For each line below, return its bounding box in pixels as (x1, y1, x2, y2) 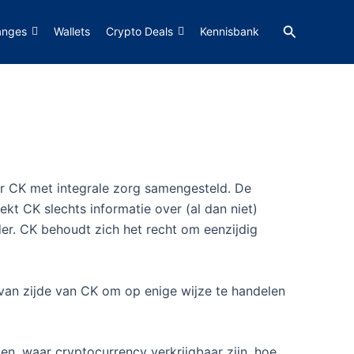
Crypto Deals (105, 24, 173, 38)
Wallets (53, 24, 90, 38)
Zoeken (281, 21, 332, 38)
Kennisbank (199, 24, 259, 38)
